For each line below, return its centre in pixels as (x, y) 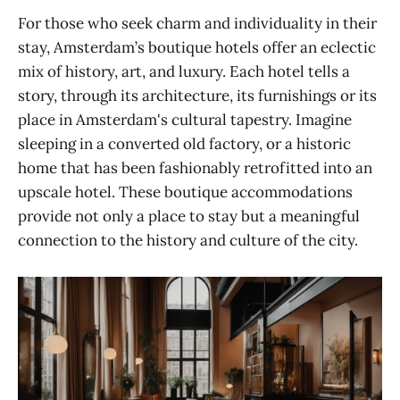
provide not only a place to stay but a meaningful (189, 217)
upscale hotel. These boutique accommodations (185, 192)
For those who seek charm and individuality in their (197, 24)
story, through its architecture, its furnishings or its (197, 96)
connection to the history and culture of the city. (188, 241)
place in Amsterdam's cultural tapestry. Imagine (185, 120)
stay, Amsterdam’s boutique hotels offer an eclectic (197, 48)
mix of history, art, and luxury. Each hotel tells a (184, 72)
